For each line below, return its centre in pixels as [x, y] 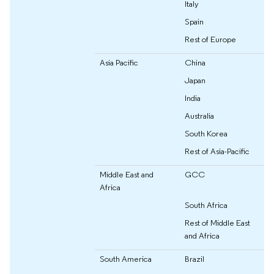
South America [126, 259]
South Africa [206, 205]
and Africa [202, 236]
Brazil [194, 259]
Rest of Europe [210, 39]
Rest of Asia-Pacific [217, 151]
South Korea [206, 134]
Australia [199, 116]
